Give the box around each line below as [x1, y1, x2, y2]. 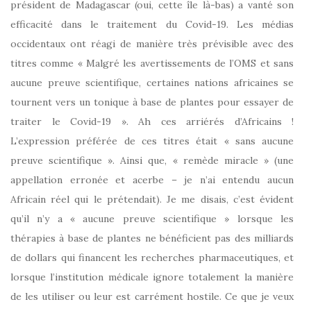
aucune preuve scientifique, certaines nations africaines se [10, 76, 294, 89]
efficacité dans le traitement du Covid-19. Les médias [10, 17, 294, 31]
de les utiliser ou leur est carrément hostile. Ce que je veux [10, 289, 294, 303]
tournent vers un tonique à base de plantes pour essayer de [10, 95, 294, 108]
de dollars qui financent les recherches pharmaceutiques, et [10, 251, 294, 264]
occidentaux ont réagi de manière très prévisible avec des [10, 37, 294, 50]
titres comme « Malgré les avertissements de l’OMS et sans [10, 56, 294, 69]
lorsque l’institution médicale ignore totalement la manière [10, 270, 294, 283]
